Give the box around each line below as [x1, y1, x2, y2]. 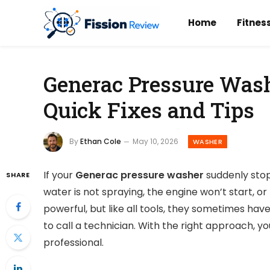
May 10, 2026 [133, 136, 178, 146]
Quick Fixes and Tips [43, 96, 254, 124]
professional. [43, 236, 104, 250]
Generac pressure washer [75, 168, 204, 183]
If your [43, 168, 75, 183]
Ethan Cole [80, 136, 121, 146]
